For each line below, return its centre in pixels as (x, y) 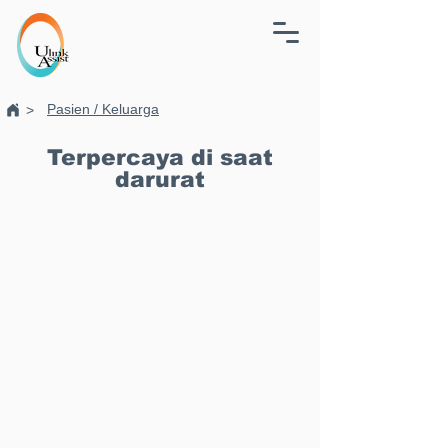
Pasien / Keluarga (103, 109)
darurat (160, 179)
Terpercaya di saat (160, 157)
